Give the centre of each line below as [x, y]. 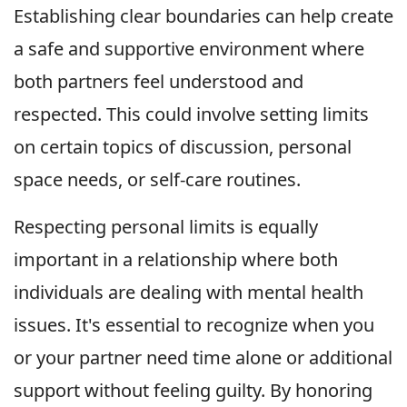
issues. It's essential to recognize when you [194, 325]
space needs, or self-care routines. [157, 180]
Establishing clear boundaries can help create [203, 16]
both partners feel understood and [159, 82]
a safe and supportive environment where [189, 49]
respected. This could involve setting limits [191, 114]
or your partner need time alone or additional [203, 358]
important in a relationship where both [176, 260]
